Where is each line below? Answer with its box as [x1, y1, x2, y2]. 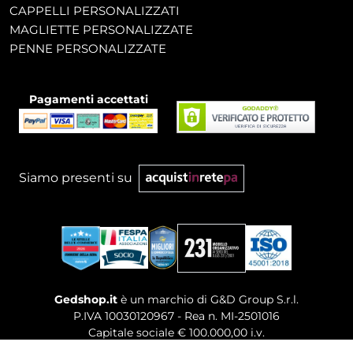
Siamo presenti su [19, 170, 132, 186]
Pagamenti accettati [28, 92, 148, 107]
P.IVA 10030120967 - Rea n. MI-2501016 [73, 308, 280, 323]
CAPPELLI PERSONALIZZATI [9, 3, 180, 19]
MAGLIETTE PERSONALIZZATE [9, 22, 193, 38]
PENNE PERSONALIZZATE [9, 41, 166, 57]
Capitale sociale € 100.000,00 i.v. [88, 325, 265, 340]
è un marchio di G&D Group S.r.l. [117, 292, 299, 307]
